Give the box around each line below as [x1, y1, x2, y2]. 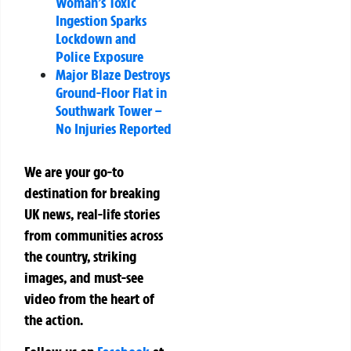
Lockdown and [56, 28, 136, 48]
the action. [24, 309, 83, 329]
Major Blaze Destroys [56, 64, 170, 84]
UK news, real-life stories [24, 204, 160, 223]
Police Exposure [56, 46, 143, 66]
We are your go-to [24, 161, 124, 181]
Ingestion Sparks [56, 10, 147, 30]
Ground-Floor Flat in [56, 82, 167, 102]
